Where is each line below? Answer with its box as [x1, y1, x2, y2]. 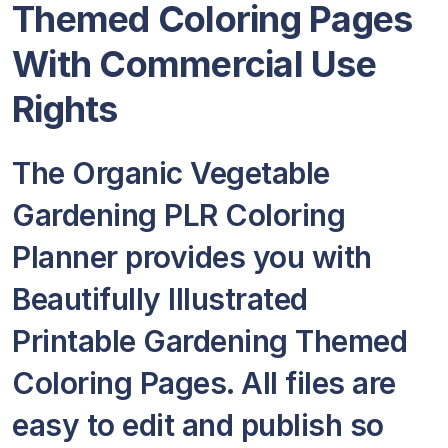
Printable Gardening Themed [12, 323, 407, 359]
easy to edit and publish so [12, 407, 384, 443]
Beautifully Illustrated [12, 281, 308, 317]
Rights [12, 87, 118, 131]
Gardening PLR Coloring [12, 197, 345, 233]
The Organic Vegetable [12, 155, 330, 191]
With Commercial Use [12, 42, 376, 86]
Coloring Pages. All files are [12, 365, 396, 401]
